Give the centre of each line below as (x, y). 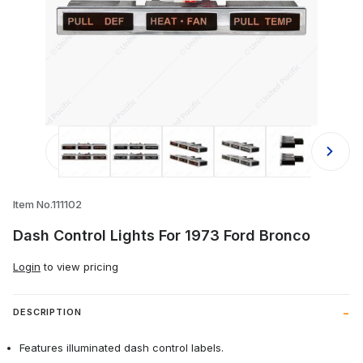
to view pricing (79, 267)
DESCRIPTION (47, 312)
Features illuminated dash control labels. (122, 348)
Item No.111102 (47, 205)
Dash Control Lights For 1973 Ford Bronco (162, 236)
